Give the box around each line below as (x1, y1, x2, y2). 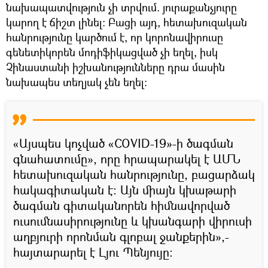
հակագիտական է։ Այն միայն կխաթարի (13, 181, 236, 198)
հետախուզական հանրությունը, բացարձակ (13, 166, 255, 182)
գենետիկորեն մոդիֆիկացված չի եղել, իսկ (6, 44, 218, 59)
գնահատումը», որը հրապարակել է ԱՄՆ (13, 150, 241, 167)
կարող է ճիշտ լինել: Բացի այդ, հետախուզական (6, 14, 247, 29)
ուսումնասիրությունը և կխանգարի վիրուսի (13, 212, 252, 229)
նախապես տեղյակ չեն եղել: (6, 74, 147, 89)
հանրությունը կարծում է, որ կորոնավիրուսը (6, 29, 223, 44)
